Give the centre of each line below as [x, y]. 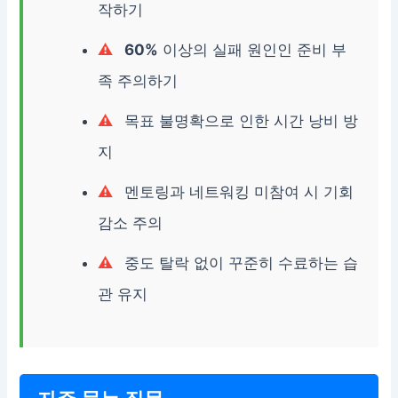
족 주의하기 [138, 81]
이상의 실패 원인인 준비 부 [253, 50]
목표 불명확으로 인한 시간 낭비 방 [239, 121]
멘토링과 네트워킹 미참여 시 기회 [237, 192]
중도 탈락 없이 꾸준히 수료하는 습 [239, 263]
